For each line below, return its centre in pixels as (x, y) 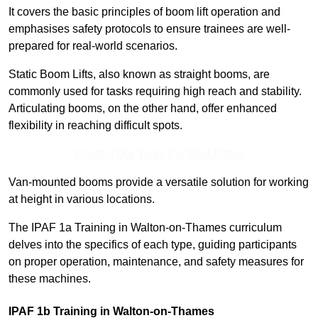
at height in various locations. (82, 199)
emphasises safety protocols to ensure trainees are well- (149, 29)
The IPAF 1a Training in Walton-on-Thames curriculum (145, 228)
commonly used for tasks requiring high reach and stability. (155, 92)
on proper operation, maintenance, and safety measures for (156, 262)
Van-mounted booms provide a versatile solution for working (159, 182)
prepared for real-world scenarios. (93, 46)
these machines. (50, 279)
